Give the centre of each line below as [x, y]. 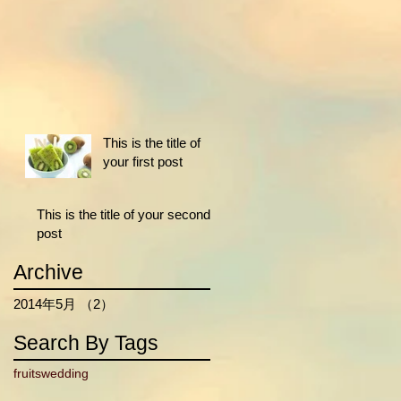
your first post [143, 161]
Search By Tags [86, 342]
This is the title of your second [124, 214]
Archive [48, 272]
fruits [27, 373]
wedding [65, 373]
